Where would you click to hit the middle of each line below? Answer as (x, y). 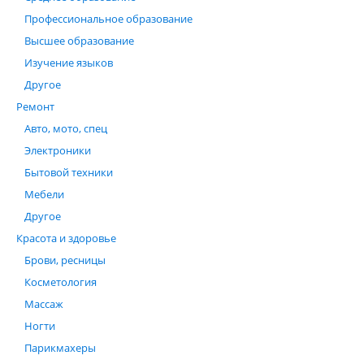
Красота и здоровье (66, 238)
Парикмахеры (60, 348)
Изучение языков (69, 63)
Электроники (58, 150)
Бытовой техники (69, 172)
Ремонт (35, 106)
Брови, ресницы (65, 260)
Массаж (44, 304)
